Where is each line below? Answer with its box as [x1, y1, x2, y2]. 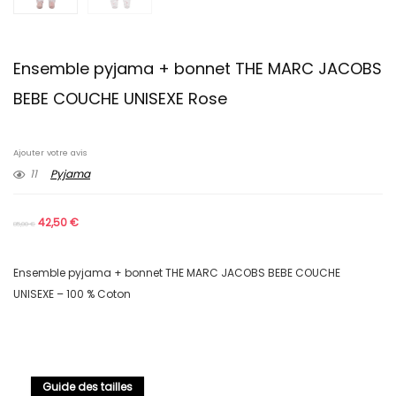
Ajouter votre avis [13, 147, 88, 159]
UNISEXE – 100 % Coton [13, 286, 131, 302]
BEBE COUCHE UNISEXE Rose [13, 88, 227, 110]
